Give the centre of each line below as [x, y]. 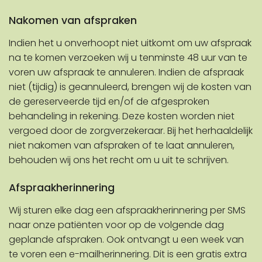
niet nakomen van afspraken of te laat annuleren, [122, 146]
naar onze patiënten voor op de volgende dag [116, 225]
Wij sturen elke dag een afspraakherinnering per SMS [127, 211]
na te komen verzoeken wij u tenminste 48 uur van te [128, 58]
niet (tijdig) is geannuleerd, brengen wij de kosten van [130, 87]
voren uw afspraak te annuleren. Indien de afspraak [126, 73]
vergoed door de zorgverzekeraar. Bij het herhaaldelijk [131, 131]
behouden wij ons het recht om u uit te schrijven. [119, 160]
